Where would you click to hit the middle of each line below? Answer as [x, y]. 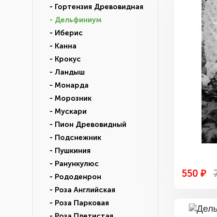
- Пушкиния [67, 151]
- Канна [60, 46]
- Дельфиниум [73, 20]
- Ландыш [64, 72]
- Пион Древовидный [85, 124]
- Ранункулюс [71, 164]
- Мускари [65, 111]
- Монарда [66, 85]
